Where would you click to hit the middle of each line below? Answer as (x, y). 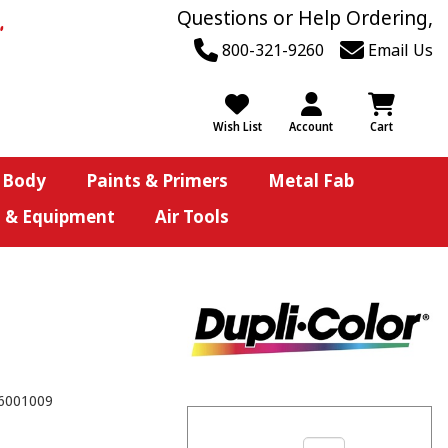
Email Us (398, 50)
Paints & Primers (156, 180)
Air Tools (191, 216)
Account (311, 126)
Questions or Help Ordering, (305, 18)
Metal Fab (310, 180)
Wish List (237, 126)
